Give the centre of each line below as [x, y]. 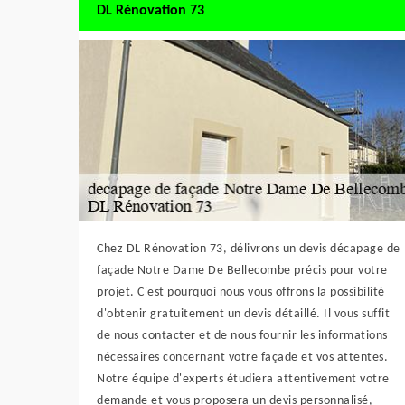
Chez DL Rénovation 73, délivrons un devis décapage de [249, 249]
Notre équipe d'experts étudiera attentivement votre [243, 379]
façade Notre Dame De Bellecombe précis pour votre [242, 271]
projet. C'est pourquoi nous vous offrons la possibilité [241, 292]
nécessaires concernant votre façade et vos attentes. [242, 358]
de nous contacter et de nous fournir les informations [242, 336]
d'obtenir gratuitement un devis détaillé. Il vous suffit [243, 314]
